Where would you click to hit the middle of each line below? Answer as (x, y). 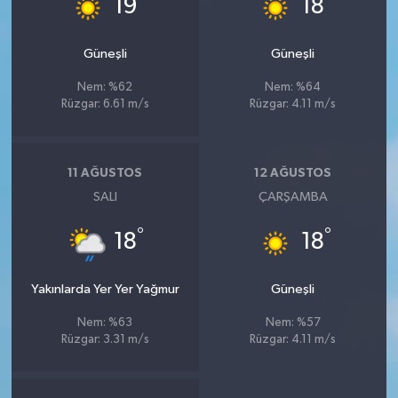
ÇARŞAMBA (293, 197)
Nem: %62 (105, 88)
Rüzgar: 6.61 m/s (105, 105)
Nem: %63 (105, 323)
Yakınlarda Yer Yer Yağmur (105, 290)
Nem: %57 (293, 323)
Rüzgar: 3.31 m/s (105, 340)
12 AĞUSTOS (293, 173)
